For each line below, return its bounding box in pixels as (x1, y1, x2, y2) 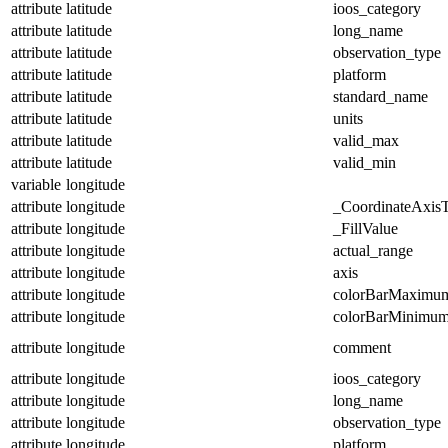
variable (11, 175, 61, 193)
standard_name (333, 87, 428, 105)
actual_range (333, 241, 413, 259)
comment (333, 338, 391, 356)
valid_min (333, 153, 396, 171)
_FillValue (333, 219, 398, 237)
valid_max (333, 131, 399, 149)
